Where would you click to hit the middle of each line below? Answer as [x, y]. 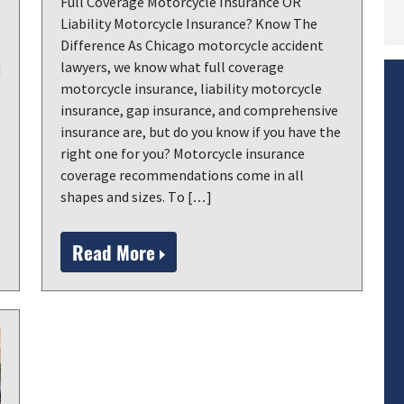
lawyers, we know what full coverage [172, 67]
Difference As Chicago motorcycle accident [192, 45]
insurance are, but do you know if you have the [201, 132]
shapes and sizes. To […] [136, 197]
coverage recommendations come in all [182, 175]
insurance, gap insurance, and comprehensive [199, 110]
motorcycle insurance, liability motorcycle [191, 88]
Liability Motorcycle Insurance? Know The [189, 23]
